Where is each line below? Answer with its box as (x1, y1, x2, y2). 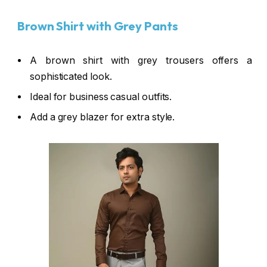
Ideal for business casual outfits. (30, 91, 172, 103)
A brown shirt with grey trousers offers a (30, 55, 252, 67)
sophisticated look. (30, 71, 112, 83)
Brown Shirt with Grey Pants (15, 18, 178, 34)
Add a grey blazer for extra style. (30, 111, 175, 123)
